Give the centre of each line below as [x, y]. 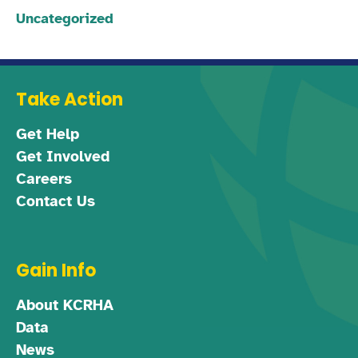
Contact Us [56, 201]
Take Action [70, 99]
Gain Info [56, 270]
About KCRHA [65, 305]
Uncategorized [65, 18]
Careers [44, 179]
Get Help [48, 134]
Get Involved [63, 156]
